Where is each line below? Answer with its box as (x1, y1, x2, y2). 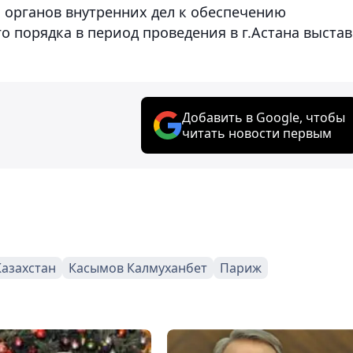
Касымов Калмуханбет (69, 258, 207, 277)
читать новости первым (182, 124, 332, 142)
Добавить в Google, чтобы (182, 108, 345, 126)
